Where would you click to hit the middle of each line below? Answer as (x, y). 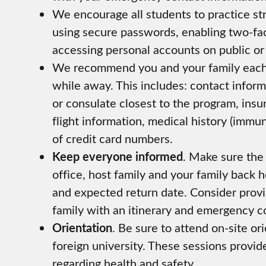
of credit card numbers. (113, 138)
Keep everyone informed (118, 156)
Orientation (82, 228)
